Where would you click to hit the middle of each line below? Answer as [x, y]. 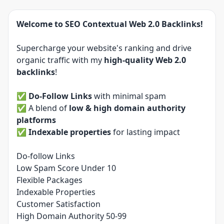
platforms [36, 120]
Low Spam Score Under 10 [66, 168]
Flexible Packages [49, 180]
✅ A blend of [43, 108]
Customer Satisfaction [58, 204]
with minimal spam [129, 96]
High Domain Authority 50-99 [71, 216]
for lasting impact [145, 132]
